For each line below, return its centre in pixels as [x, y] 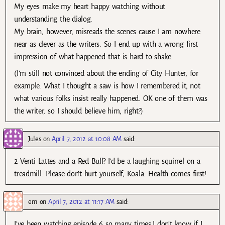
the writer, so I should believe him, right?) [79, 111]
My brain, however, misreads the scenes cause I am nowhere [107, 32]
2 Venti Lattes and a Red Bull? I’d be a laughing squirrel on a [107, 161]
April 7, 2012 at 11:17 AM [81, 202]
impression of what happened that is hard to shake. [93, 57]
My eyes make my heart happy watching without [90, 7]
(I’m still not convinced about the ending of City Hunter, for [106, 74]
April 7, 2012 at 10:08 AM [87, 139]
